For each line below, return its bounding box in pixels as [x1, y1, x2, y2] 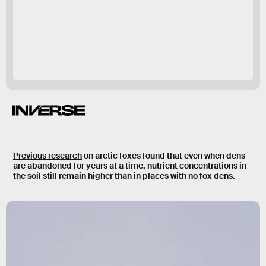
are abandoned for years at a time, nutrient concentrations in [13, 160, 246, 172]
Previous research [13, 150, 82, 161]
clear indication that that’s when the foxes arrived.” [19, 25, 242, 38]
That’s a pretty [172, 13, 236, 26]
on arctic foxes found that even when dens [82, 150, 245, 161]
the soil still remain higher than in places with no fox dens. [13, 170, 235, 182]
